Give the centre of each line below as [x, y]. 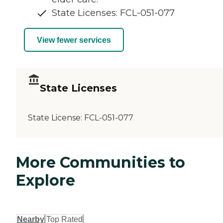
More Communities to [101, 163]
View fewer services [74, 40]
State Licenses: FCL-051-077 [113, 13]
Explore [46, 181]
